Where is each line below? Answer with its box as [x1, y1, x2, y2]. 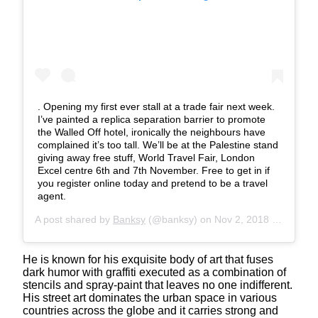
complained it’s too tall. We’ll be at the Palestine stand [38, 138, 278, 150]
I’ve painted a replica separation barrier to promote [38, 113, 265, 125]
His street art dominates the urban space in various [23, 291, 277, 304]
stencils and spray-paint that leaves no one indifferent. [23, 278, 292, 291]
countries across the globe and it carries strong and [23, 304, 278, 317]
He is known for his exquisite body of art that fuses [23, 253, 273, 265]
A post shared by [35, 213, 113, 225]
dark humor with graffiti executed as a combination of [23, 265, 286, 278]
